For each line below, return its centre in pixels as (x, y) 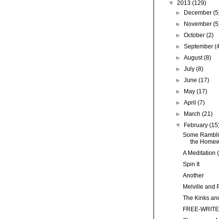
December (199, 12)
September (199, 46)
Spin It (191, 164)
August (194, 57)
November (199, 24)
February (197, 125)
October (195, 35)
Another (193, 175)
